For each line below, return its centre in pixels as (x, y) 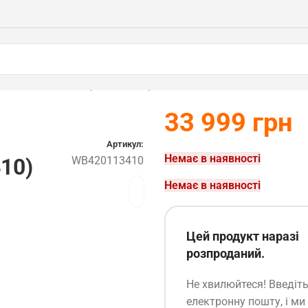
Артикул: (125, 144)
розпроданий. (225, 253)
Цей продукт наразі (243, 236)
